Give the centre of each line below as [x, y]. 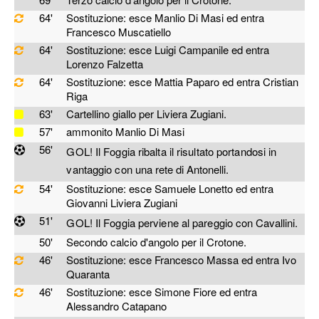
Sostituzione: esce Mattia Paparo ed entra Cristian [183, 82]
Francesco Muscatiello [119, 32]
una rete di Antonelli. [180, 169]
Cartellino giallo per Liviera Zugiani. [147, 114]
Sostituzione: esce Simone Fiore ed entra [162, 292]
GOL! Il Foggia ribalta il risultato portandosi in [172, 151]
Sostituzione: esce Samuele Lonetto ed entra [170, 188]
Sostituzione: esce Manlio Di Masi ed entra [166, 17]
